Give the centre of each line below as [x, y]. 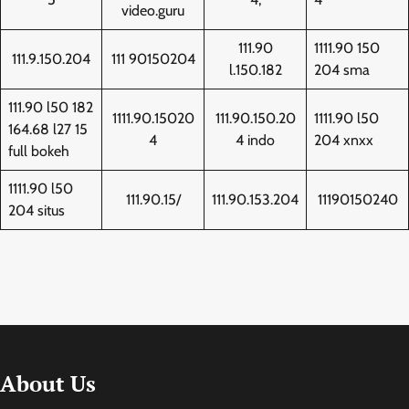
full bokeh [39, 151]
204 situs [37, 210]
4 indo [255, 140]
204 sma [342, 69]
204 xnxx [344, 140]
